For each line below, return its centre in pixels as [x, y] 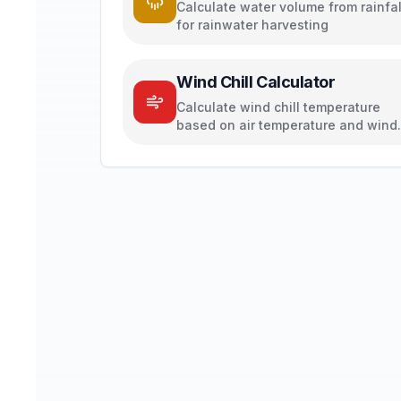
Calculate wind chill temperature [278, 107]
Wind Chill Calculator [256, 82]
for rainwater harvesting [252, 25]
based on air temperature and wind [287, 125]
